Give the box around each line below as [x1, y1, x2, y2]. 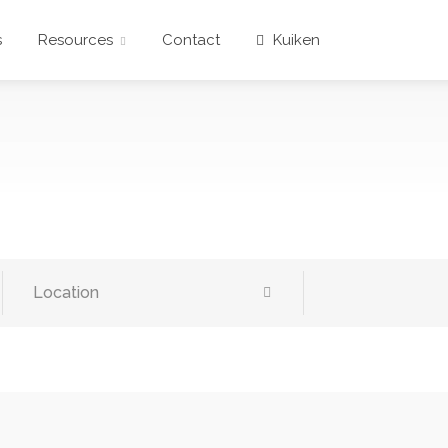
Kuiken [269, 31, 320, 49]
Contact [162, 31, 220, 49]
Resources [38, 31, 113, 49]
